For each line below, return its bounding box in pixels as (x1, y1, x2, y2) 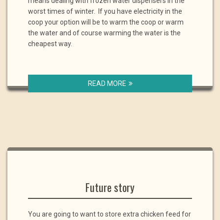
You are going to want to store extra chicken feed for (28, 210, 191, 218)
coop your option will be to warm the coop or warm (28, 18, 184, 26)
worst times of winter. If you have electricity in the (28, 7, 182, 15)
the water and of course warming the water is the (28, 29, 181, 37)
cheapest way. (28, 40, 72, 48)
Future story (85, 179, 135, 195)
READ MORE (87, 80, 126, 87)
